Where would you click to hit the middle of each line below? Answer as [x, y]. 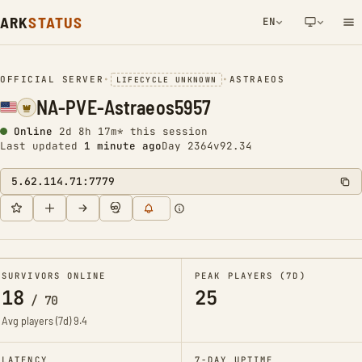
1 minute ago [123, 146]
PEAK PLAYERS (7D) [250, 276]
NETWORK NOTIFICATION [250, 72]
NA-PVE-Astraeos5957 [124, 107]
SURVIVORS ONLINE [54, 276]
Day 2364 [187, 146]
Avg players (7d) [38, 321]
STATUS [56, 22]
